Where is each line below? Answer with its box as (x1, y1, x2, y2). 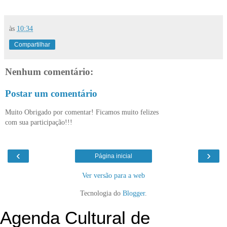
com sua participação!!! (5, 118, 72, 126)
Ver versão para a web (82, 171, 145, 180)
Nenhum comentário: (5, 66, 93, 77)
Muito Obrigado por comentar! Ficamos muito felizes (5, 107, 159, 116)
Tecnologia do (80, 189, 123, 198)
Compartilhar (14, 41, 50, 48)
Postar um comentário (5, 88, 97, 99)
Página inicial (95, 153, 132, 160)
